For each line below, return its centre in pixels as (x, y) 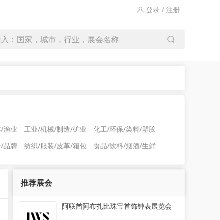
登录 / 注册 (162, 10)
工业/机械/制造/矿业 (55, 129)
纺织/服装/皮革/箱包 (55, 146)
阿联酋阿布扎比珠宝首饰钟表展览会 (117, 206)
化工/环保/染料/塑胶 (124, 129)
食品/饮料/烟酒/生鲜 (124, 146)
